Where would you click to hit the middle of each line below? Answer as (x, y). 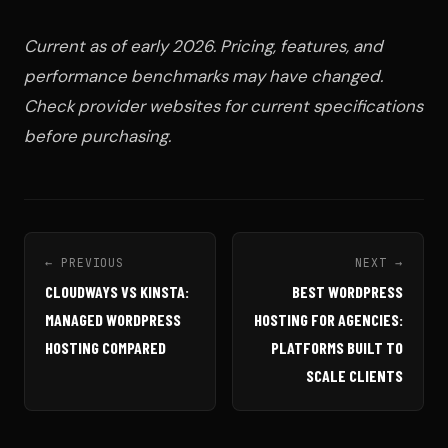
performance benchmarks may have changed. (203, 76)
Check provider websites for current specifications (223, 106)
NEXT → (379, 263)
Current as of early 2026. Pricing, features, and (203, 46)
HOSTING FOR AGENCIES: (328, 320)
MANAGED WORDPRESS (113, 320)
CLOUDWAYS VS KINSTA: (117, 292)
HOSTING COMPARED (105, 348)
